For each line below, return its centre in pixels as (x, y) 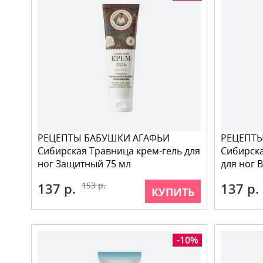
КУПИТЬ (173, 192)
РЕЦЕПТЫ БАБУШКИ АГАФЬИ (104, 138)
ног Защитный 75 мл (84, 164)
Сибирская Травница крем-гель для (119, 151)
